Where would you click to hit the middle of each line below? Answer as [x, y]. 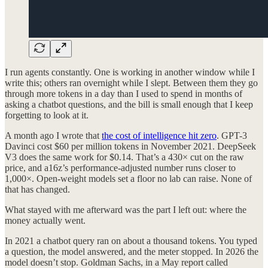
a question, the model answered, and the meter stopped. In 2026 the [132, 251]
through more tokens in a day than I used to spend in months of [124, 93]
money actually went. [45, 220]
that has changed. [37, 189]
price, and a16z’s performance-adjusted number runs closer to [120, 167]
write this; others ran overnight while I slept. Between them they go [131, 83]
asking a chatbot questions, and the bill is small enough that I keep [129, 104]
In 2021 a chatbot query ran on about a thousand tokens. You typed [131, 240]
